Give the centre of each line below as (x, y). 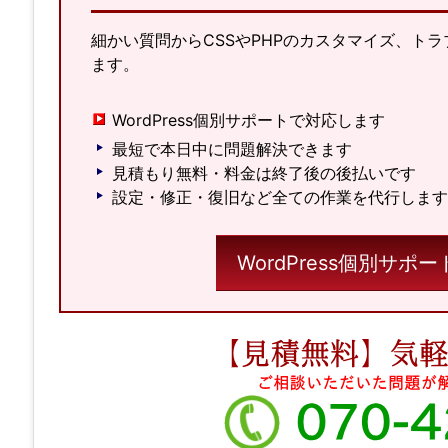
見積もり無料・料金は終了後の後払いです (264, 173)
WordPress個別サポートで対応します (248, 120)
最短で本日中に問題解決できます (232, 149)
